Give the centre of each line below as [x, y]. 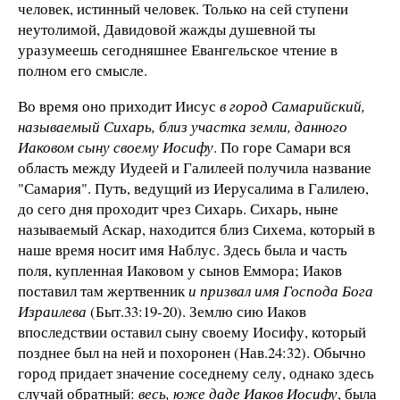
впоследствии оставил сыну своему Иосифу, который [192, 332]
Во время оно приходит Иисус [119, 106]
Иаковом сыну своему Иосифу [116, 147]
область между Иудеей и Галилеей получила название [195, 168]
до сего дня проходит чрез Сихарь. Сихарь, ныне [178, 209]
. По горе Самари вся [282, 147]
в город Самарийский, [292, 106]
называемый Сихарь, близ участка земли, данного [183, 127]
